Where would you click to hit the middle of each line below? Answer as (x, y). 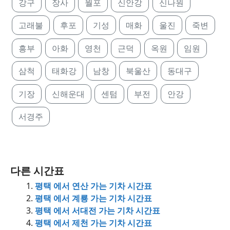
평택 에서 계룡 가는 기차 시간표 (93, 198)
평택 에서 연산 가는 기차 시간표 (93, 186)
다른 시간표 (37, 171)
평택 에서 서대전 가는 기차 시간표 (98, 211)
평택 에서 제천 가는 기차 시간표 (93, 223)
